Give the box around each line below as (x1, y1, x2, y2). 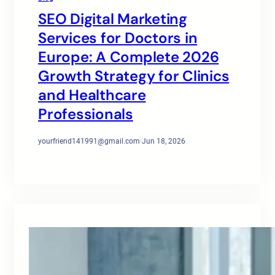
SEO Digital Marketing (38, 9, 187, 28)
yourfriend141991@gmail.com (38, 136, 140, 145)
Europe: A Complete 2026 (38, 47, 219, 66)
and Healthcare (38, 85, 146, 104)
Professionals (38, 104, 133, 123)
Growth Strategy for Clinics (38, 66, 230, 85)
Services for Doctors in (38, 28, 198, 47)
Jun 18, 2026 (142, 136, 185, 145)
